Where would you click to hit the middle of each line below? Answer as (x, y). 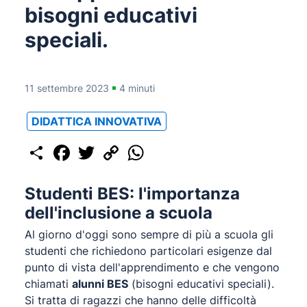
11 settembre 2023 (67, 88)
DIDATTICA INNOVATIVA (96, 121)
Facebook (95, 147)
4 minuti (137, 88)
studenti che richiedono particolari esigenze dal (148, 251)
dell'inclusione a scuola (119, 213)
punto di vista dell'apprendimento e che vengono (152, 267)
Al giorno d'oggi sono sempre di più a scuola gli (149, 234)
